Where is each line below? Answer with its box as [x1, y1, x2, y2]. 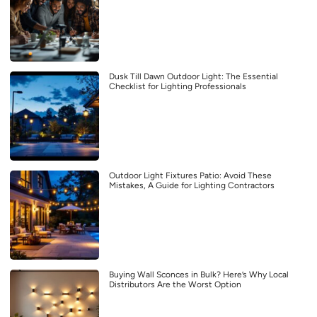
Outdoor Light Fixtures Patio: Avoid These [109, 170, 272, 180]
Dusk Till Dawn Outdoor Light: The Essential [109, 71, 278, 81]
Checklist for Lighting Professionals [109, 81, 246, 91]
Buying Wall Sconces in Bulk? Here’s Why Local [109, 269, 289, 279]
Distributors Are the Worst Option [109, 279, 241, 289]
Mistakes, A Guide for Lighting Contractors [109, 180, 275, 190]
